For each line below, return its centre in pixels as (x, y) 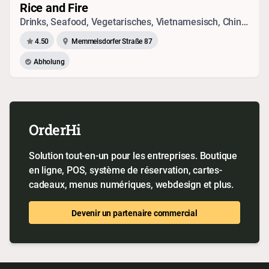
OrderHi (55, 130)
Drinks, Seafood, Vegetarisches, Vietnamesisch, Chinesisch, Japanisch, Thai (244, 22)
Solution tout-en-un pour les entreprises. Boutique (133, 156)
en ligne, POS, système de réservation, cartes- (125, 170)
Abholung (49, 61)
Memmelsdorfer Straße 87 (112, 41)
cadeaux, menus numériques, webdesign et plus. (131, 184)
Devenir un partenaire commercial (134, 213)
